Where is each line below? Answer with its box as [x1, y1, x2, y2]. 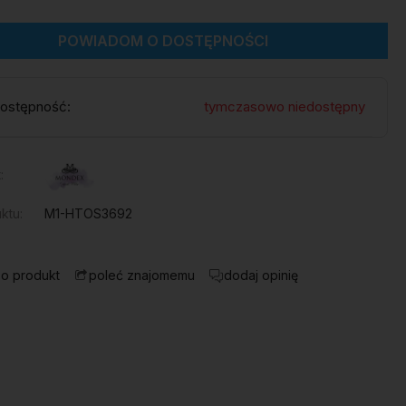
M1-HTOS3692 [44, 205, 133, 221]
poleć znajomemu [89, 267, 196, 284]
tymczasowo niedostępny [203, 98, 365, 115]
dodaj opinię [224, 266, 299, 283]
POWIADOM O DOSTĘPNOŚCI [58, 32, 269, 50]
